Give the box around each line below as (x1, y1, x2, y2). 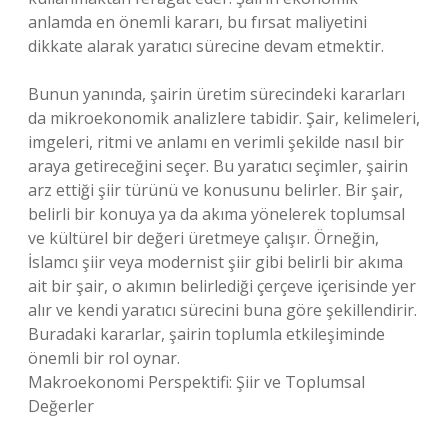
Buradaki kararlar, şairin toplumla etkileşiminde (28, 323, 385, 345)
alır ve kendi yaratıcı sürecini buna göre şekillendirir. (28, 299, 417, 321)
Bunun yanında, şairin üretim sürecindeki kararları (28, 83, 405, 105)
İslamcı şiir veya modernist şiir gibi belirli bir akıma (28, 251, 403, 273)
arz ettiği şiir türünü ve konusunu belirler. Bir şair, (28, 179, 403, 201)
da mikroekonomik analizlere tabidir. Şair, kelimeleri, (28, 107, 420, 129)
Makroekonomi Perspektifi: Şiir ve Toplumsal (28, 371, 365, 393)
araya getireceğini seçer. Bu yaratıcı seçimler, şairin (28, 155, 408, 177)
